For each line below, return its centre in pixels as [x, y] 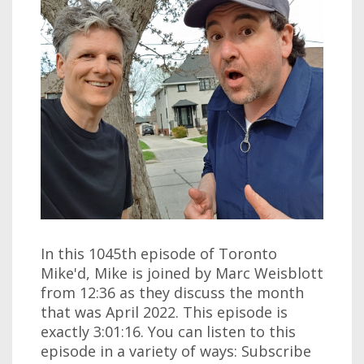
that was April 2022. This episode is [164, 312]
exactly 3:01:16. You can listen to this [168, 331]
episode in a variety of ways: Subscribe [176, 351]
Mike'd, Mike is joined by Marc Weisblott [182, 273]
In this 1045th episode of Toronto [159, 253]
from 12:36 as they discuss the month [172, 292]
